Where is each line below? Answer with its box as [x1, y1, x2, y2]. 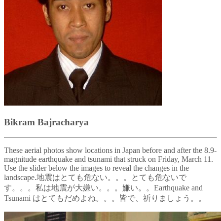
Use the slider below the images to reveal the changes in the [4, 163, 189, 172]
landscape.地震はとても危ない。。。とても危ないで [4, 173, 186, 182]
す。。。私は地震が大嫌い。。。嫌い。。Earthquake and [4, 183, 203, 192]
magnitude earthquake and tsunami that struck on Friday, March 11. [4, 154, 213, 163]
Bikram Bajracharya [4, 117, 89, 128]
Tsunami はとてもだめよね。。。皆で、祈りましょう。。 [4, 193, 206, 202]
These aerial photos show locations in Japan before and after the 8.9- [4, 146, 217, 154]
